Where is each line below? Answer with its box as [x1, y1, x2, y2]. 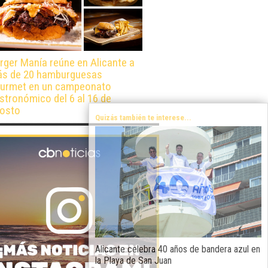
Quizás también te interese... [95, 113, 191, 123]
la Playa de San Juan [95, 255, 172, 266]
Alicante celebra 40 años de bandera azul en [95, 243, 260, 255]
